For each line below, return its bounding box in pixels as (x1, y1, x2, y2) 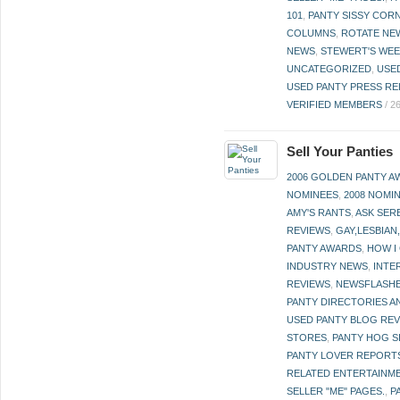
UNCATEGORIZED (287, 63, 372, 74)
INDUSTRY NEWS (287, 261, 369, 271)
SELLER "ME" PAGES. (287, 386, 386, 396)
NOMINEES (287, 189, 339, 200)
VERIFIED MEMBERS (287, 99, 383, 110)
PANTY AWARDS (287, 243, 362, 254)
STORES (287, 332, 328, 343)
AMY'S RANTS (287, 207, 352, 218)
